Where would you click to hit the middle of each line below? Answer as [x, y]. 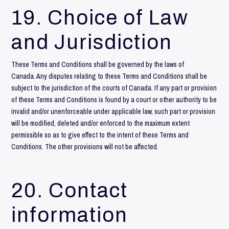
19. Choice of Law [100, 17]
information [70, 215]
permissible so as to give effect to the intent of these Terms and [100, 135]
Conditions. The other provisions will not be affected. [85, 146]
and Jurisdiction [92, 42]
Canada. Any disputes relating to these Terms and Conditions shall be [109, 76]
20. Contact [70, 190]
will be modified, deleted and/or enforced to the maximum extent [101, 123]
